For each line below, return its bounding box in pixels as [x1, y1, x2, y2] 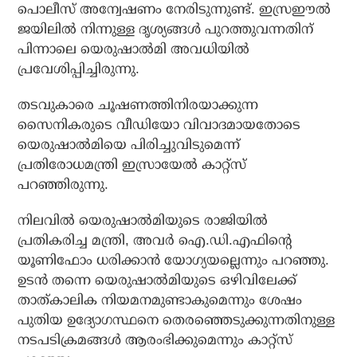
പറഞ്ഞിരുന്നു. [18, 177, 109, 193]
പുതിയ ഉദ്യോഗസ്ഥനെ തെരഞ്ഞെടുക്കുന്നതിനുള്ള [18, 312, 335, 328]
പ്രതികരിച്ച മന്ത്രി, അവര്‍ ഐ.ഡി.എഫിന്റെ [18, 233, 292, 249]
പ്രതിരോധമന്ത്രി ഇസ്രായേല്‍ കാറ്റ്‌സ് [18, 157, 247, 173]
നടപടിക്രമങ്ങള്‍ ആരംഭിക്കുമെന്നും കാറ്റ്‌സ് [18, 332, 293, 348]
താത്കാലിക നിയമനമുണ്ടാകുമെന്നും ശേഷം [18, 292, 303, 308]
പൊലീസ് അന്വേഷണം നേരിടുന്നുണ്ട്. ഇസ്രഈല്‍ [18, 2, 331, 18]
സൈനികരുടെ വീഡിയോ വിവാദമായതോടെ [18, 117, 301, 133]
